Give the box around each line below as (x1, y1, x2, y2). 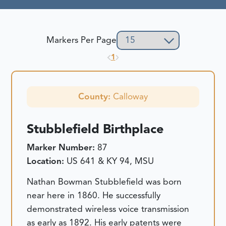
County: (78, 91, 113, 102)
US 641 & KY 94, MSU (67, 155, 154, 166)
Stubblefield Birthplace (27, 121, 164, 137)
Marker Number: (27, 141, 98, 153)
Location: (27, 155, 67, 166)
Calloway (113, 91, 148, 102)
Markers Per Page (46, 34, 117, 46)
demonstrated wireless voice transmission (27, 203, 190, 214)
